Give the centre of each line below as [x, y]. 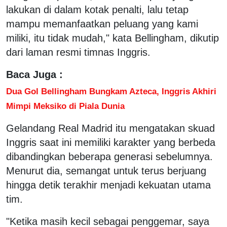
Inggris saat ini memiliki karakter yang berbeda [111, 142]
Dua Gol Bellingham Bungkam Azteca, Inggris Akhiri [111, 91]
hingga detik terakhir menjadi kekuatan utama [108, 185]
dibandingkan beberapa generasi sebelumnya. [109, 156]
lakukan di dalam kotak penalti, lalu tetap [97, 9]
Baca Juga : [34, 74]
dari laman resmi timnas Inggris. [78, 52]
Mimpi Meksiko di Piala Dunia [65, 106]
